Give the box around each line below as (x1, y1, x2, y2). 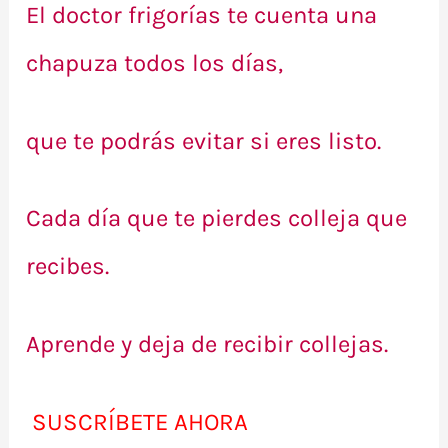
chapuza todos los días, (26, 48, 284, 77)
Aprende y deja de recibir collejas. (26, 330, 389, 359)
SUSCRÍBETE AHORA (26, 407, 249, 436)
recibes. (26, 252, 110, 281)
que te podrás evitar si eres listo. (26, 126, 382, 155)
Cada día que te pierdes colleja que (26, 204, 408, 233)
